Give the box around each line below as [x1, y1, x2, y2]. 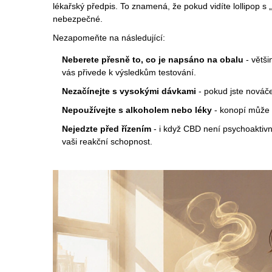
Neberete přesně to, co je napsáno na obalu [62, 55, 243, 65]
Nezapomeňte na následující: [53, 33, 165, 43]
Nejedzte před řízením [62, 124, 151, 134]
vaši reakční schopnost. [62, 137, 152, 147]
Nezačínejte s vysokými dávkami [62, 86, 196, 97]
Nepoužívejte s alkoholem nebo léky [62, 105, 212, 115]
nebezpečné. [53, 14, 103, 24]
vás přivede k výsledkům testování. [62, 67, 196, 78]
